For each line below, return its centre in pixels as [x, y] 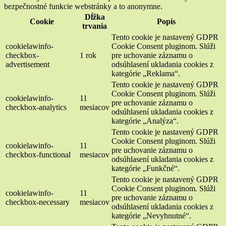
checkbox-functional [38, 155]
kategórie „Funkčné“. [146, 168]
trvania [95, 26]
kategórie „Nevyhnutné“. [151, 216]
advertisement [27, 65]
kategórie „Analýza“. [145, 121]
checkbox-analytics [36, 107]
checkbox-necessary [38, 202]
